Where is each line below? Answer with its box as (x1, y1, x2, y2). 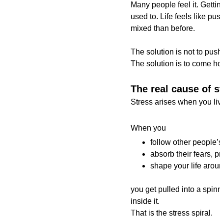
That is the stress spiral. (130, 209, 213, 217)
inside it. (130, 197, 160, 205)
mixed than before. (130, 24, 195, 32)
